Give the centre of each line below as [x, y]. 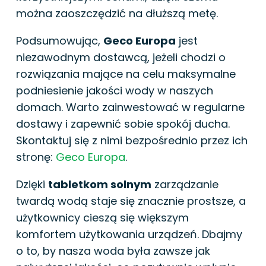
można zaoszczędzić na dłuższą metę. [117, 13]
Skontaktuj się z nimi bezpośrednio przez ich [132, 140]
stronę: [36, 157]
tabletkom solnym [100, 184]
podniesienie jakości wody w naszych [115, 90]
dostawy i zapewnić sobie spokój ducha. [123, 123]
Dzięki [32, 184]
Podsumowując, [60, 40]
